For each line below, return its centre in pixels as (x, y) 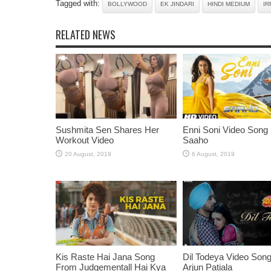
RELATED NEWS (86, 34)
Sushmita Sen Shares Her (107, 129)
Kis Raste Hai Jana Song (105, 256)
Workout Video (85, 140)
